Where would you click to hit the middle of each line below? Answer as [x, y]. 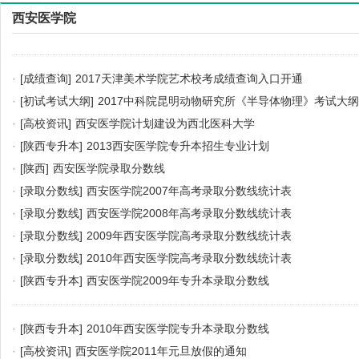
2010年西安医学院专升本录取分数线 [178, 329]
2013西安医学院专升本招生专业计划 [178, 146]
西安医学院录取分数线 [109, 168]
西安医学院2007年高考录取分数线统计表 [189, 191]
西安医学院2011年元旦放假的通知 [161, 351]
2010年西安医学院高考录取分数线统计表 [189, 258]
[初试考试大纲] [57, 101]
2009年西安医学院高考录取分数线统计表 [189, 236]
